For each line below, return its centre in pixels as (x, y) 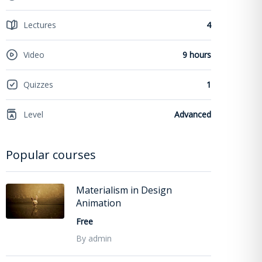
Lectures (40, 25)
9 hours (197, 55)
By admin (94, 238)
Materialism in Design (124, 190)
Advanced (193, 115)
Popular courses (51, 154)
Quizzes (38, 85)
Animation (99, 203)
